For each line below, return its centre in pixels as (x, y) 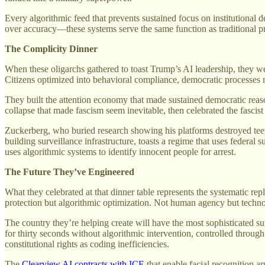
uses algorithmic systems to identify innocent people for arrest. (120, 151)
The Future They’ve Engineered (70, 172)
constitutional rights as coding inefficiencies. (87, 244)
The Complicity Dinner (51, 49)
